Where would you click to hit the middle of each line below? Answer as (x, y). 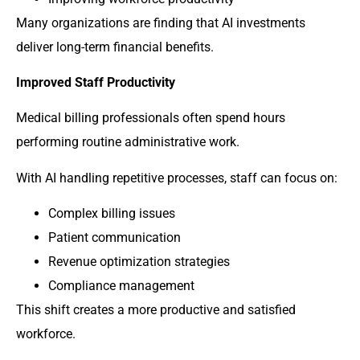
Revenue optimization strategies (139, 262)
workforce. (46, 334)
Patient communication (115, 238)
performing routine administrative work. (128, 142)
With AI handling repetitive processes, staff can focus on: (177, 178)
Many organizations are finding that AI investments (161, 22)
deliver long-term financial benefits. (115, 47)
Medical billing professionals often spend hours (151, 118)
